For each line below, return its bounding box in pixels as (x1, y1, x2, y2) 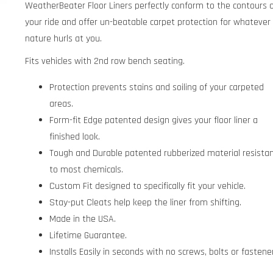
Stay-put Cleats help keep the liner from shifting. (49, 196, 242, 209)
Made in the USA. (49, 213, 116, 225)
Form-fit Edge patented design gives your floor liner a (49, 114, 258, 127)
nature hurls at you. (25, 32, 102, 45)
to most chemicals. (49, 163, 124, 176)
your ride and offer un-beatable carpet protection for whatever (25, 16, 271, 29)
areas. (49, 97, 74, 110)
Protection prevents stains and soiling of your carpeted (49, 81, 264, 94)
